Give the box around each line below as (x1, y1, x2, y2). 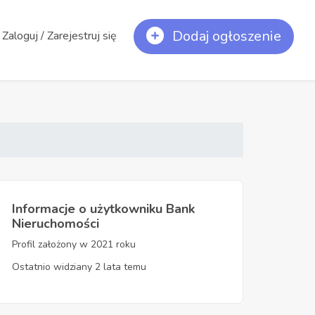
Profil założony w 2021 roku (12, 238, 136, 251)
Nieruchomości (12, 215, 99, 232)
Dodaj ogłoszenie (169, 27, 281, 46)
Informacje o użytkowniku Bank (12, 200, 195, 217)
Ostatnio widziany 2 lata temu (12, 260, 146, 274)
